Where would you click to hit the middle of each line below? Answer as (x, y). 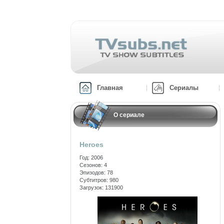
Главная (110, 88)
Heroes (91, 144)
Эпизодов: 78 (96, 172)
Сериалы (184, 88)
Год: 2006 (91, 157)
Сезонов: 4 (93, 165)
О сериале (129, 115)
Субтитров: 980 (99, 180)
